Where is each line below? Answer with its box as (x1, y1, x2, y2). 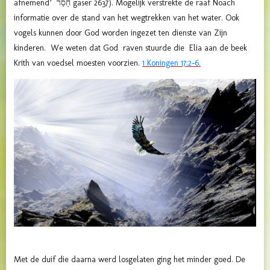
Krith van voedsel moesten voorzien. (14, 58, 142, 69)
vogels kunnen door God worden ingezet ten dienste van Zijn (14, 28, 227, 39)
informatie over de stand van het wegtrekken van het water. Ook (14, 13, 239, 24)
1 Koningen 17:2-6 (142, 58, 199, 69)
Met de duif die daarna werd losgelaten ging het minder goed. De (14, 254, 245, 265)
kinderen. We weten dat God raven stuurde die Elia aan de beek (14, 43, 247, 54)
